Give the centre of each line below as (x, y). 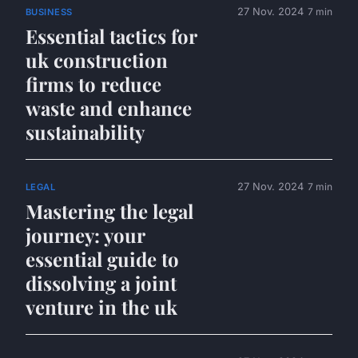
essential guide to (102, 259)
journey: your (85, 235)
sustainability (85, 131)
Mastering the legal (109, 211)
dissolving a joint (101, 282)
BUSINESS (49, 12)
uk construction (97, 60)
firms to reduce (93, 84)
